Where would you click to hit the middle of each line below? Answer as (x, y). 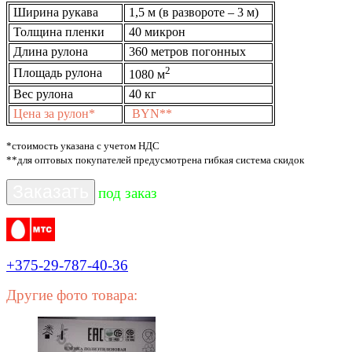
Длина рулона (49, 51)
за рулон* (70, 113)
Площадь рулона (56, 72)
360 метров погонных (186, 51)
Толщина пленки (57, 31)
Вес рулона (42, 93)
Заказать (51, 191)
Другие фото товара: (72, 295)
